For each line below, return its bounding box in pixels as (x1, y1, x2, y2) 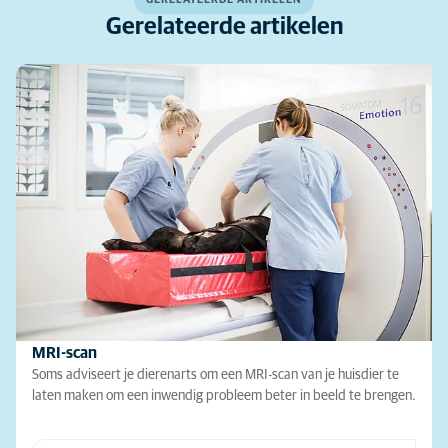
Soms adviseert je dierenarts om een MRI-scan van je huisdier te (32, 368, 399, 383)
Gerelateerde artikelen (105, 15, 343, 39)
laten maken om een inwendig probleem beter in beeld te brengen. (32, 389, 416, 404)
